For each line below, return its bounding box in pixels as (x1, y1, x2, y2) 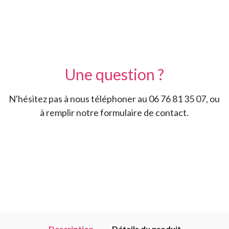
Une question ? (64, 65, 164, 83)
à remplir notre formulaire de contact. (40, 107, 189, 118)
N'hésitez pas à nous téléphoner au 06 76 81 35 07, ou (9, 93, 220, 104)
